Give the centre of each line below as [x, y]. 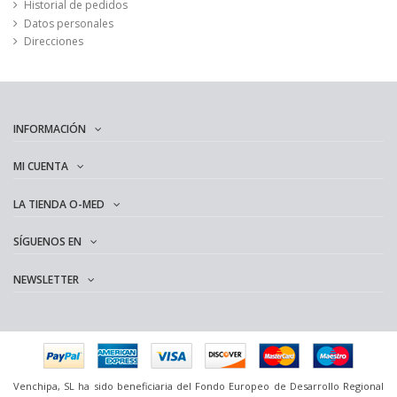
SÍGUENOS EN [47, 242]
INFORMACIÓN [50, 128]
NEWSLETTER [46, 279]
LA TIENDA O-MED [59, 204]
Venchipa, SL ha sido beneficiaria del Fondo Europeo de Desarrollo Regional [198, 385]
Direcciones [54, 42]
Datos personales [69, 23]
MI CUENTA [41, 167]
